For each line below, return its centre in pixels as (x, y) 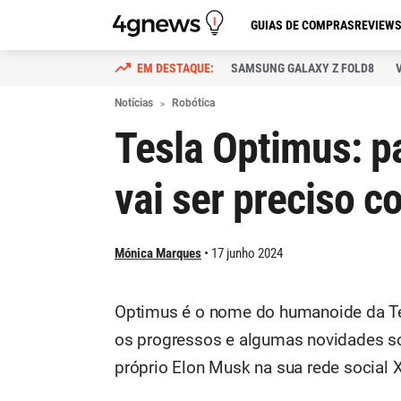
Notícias (134, 103)
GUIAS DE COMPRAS (303, 25)
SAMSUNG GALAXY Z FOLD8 (303, 68)
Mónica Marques (158, 253)
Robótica (193, 103)
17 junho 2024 (247, 253)
